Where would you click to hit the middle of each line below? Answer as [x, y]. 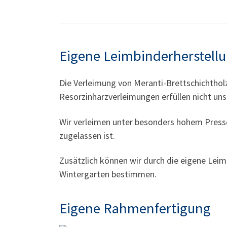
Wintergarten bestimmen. [108, 174]
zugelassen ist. [87, 135]
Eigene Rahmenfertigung [135, 209]
